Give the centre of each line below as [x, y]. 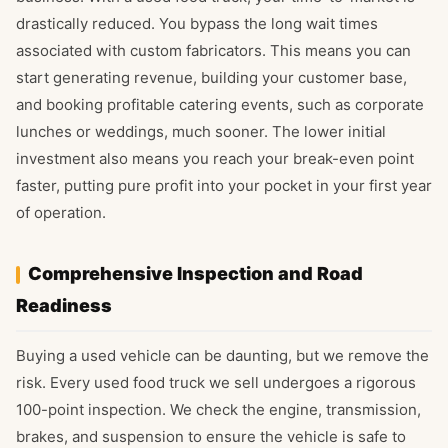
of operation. [61, 213]
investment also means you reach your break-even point [215, 159]
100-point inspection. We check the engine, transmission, [218, 410]
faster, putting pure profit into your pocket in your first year [224, 186]
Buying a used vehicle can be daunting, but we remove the [222, 356]
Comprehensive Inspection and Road [195, 274]
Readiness [64, 306]
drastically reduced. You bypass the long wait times [197, 24]
